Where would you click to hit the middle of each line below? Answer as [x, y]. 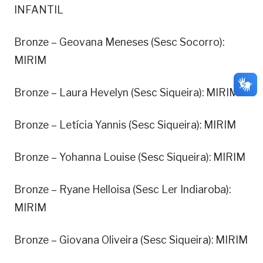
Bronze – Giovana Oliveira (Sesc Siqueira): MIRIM [131, 240]
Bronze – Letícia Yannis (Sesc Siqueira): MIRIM [125, 125]
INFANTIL [39, 10]
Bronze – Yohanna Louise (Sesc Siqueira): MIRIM [130, 157]
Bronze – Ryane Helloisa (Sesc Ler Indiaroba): [122, 190]
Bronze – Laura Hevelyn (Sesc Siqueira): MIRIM [126, 93]
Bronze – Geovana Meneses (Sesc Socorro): [119, 42]
